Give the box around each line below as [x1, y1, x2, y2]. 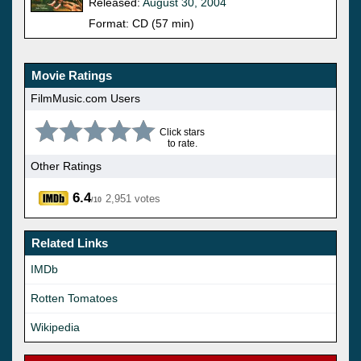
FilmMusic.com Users [31, 92, 140, 106]
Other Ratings [31, 160, 102, 173]
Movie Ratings [31, 68, 112, 82]
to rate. [167, 137, 197, 149]
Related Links [31, 235, 108, 250]
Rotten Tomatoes [31, 291, 118, 305]
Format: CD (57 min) [89, 16, 194, 30]
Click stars [160, 126, 205, 138]
